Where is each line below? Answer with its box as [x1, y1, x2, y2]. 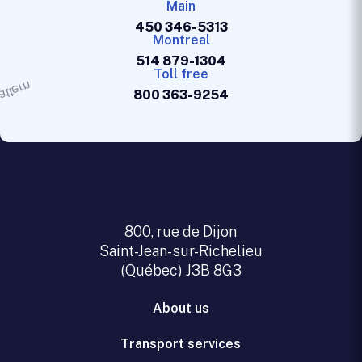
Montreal [152, 32, 210, 48]
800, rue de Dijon [124, 223, 238, 240]
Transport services [120, 336, 242, 351]
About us [152, 301, 209, 316]
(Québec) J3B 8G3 [120, 262, 242, 279]
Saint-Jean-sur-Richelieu [99, 242, 263, 259]
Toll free [154, 66, 208, 82]
